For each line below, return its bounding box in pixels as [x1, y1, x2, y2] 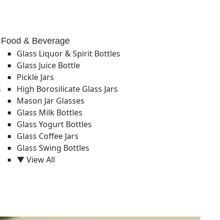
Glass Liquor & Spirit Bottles [17, 48, 120, 59]
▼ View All [17, 154, 55, 165]
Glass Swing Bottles [17, 142, 89, 153]
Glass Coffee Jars [17, 131, 79, 141]
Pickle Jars [17, 72, 54, 82]
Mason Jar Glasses [17, 95, 84, 106]
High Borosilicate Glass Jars [17, 83, 118, 94]
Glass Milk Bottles [17, 107, 82, 118]
